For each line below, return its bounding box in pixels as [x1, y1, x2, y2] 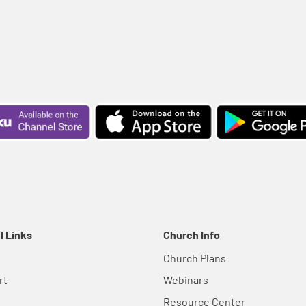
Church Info [163, 228, 220, 242]
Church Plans [163, 251, 226, 265]
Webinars [163, 273, 208, 287]
